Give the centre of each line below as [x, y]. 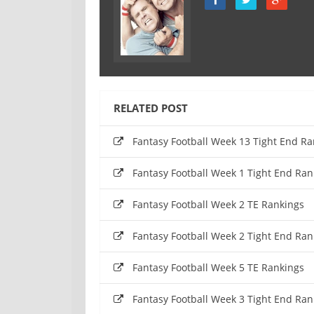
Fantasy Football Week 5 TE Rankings [218, 268]
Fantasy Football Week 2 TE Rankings [218, 205]
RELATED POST [151, 108]
